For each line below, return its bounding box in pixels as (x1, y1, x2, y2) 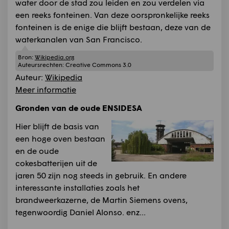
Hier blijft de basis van (15, 121, 99, 131)
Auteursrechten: (18, 60, 65, 68)
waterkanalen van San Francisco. (15, 34, 142, 44)
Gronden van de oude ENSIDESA (15, 102, 142, 112)
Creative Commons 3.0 (65, 60, 131, 68)
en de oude (15, 145, 59, 155)
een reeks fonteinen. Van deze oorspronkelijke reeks (15, 10, 210, 20)
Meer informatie (15, 84, 76, 94)
